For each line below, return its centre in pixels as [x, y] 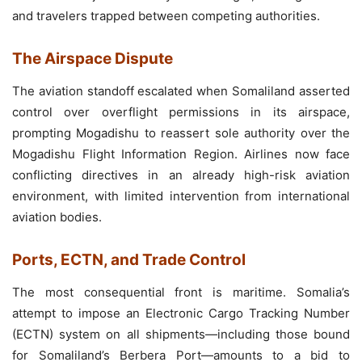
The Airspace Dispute [93, 59]
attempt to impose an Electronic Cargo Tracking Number [181, 314]
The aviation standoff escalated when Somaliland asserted [181, 91]
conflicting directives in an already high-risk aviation [181, 175]
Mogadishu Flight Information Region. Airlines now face [181, 154]
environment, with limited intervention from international [181, 196]
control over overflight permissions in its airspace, [181, 112]
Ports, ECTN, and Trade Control [129, 260]
